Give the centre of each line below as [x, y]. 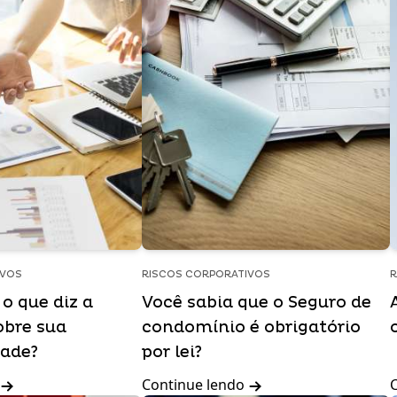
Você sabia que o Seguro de [257, 303]
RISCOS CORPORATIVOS [206, 274]
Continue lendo [195, 385]
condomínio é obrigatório [251, 327]
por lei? [172, 352]
